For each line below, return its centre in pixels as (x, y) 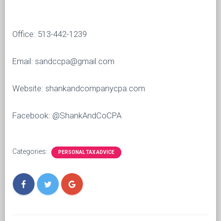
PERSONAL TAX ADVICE (86, 152)
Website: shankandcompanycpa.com (79, 88)
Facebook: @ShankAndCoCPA (67, 115)
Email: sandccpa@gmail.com (63, 61)
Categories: (31, 151)
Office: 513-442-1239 (50, 34)
